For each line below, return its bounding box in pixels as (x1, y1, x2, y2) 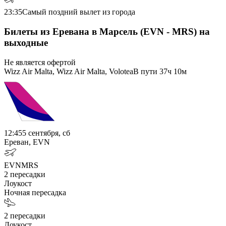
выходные (4, 37, 48, 48)
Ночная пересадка (4, 188, 66, 197)
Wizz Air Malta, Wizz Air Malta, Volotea (4, 67, 133, 76)
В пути (133, 67, 157, 76)
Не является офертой (4, 58, 76, 67)
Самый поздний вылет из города (22, 8, 135, 17)
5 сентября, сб (22, 128, 70, 137)
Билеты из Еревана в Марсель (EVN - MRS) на (4, 26, 210, 37)
